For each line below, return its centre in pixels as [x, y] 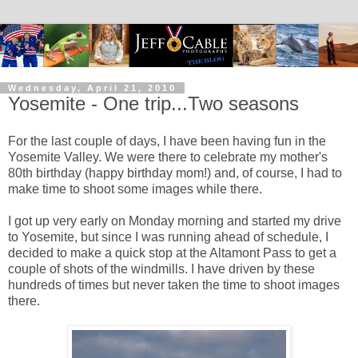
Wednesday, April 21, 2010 [92, 88]
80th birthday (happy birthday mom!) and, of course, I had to [175, 173]
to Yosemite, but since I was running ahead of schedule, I [168, 237]
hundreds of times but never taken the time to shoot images [174, 285]
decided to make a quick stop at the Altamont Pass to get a [172, 253]
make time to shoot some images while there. [135, 189]
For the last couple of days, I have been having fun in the [167, 141]
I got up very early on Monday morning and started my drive [175, 221]
